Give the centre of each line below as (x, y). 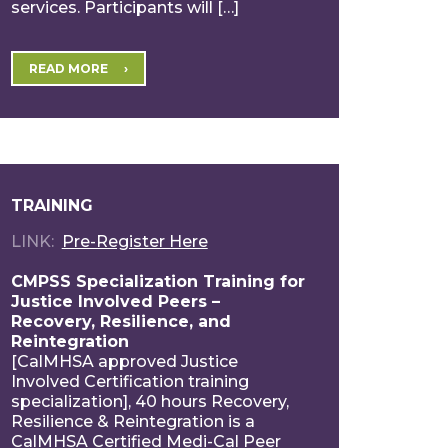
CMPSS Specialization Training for (157, 281)
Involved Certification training (129, 381)
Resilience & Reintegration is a (132, 421)
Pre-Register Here (134, 241)
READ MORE (68, 68)
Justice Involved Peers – (115, 301)
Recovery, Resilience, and (120, 321)
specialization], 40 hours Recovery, (149, 401)
